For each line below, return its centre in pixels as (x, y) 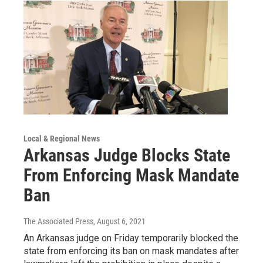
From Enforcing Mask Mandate (131, 175)
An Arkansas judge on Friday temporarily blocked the (131, 238)
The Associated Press (58, 221)
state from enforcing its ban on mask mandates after (131, 251)
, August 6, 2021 (119, 221)
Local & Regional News (62, 138)
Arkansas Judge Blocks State (127, 155)
